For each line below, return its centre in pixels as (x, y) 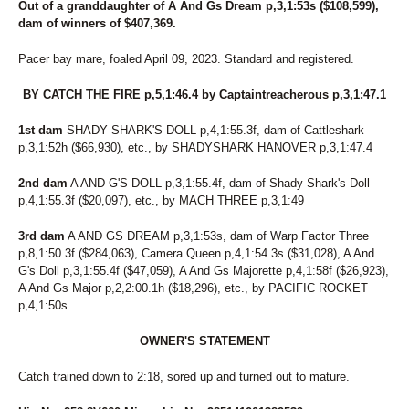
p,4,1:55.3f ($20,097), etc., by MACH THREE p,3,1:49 (161, 200)
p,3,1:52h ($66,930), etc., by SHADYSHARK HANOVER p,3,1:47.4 (195, 147)
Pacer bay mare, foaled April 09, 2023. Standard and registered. (186, 59)
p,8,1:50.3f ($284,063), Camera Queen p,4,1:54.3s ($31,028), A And (196, 253)
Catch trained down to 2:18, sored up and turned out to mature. (184, 377)
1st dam (41, 130)
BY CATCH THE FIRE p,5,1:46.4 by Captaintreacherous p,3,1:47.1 (204, 94)
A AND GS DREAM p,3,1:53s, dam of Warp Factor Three (217, 236)
